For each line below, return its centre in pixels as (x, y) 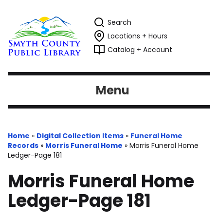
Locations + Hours (137, 36)
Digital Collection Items (80, 136)
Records (23, 145)
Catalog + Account (140, 50)
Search (119, 22)
